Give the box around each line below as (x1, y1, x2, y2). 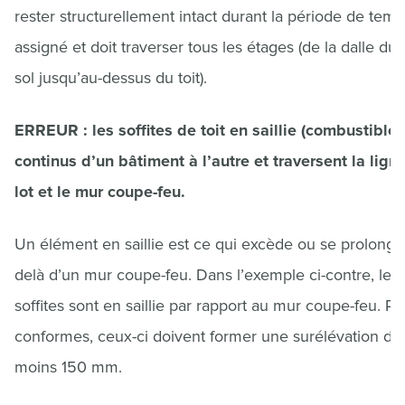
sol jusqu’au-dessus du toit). (14, 68, 207, 88)
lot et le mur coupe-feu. (14, 182, 185, 202)
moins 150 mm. (14, 357, 122, 377)
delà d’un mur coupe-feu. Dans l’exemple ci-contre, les (14, 265, 399, 285)
